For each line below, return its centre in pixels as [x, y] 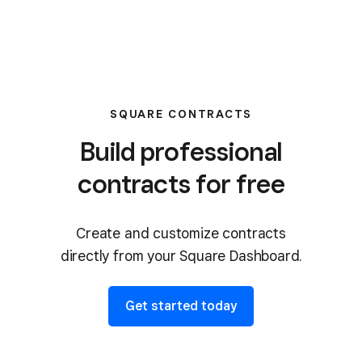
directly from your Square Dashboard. [181, 256]
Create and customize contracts [181, 233]
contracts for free [181, 183]
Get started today [181, 305]
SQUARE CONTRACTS [181, 114]
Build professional [181, 151]
